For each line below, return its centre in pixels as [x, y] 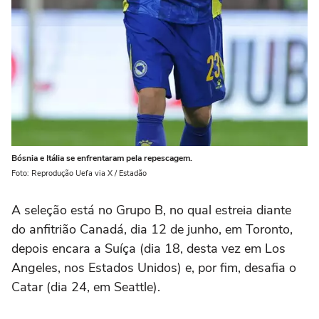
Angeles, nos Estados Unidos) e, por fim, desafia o [154, 268]
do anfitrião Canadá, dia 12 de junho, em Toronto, [152, 229]
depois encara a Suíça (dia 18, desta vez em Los [148, 249]
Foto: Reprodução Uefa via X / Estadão [79, 173]
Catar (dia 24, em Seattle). [86, 287]
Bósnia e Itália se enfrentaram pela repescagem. [102, 158]
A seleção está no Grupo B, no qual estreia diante [151, 210]
